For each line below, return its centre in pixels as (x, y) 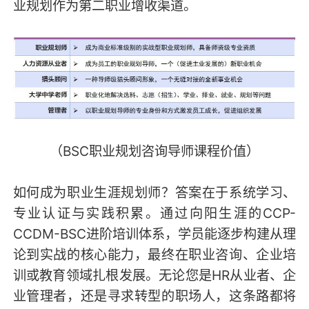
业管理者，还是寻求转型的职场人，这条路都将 (154, 296)
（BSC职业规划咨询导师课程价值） (154, 151)
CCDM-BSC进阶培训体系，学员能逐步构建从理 (154, 233)
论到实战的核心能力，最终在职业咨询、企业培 (154, 254)
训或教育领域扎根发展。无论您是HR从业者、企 (154, 275)
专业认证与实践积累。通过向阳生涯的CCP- (154, 213)
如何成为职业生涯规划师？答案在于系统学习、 (154, 192)
